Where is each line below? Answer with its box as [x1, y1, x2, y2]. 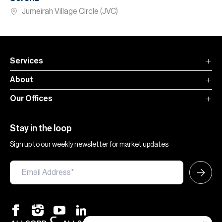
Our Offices [10, 95, 53, 103]
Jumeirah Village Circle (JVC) [22, 7, 118, 16]
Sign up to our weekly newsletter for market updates [10, 141, 168, 149]
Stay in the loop [10, 124, 72, 133]
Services [10, 57, 43, 65]
